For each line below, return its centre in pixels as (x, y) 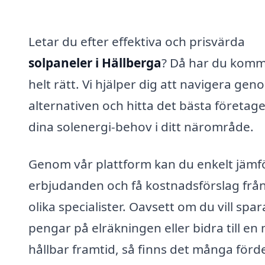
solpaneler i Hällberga (95, 62)
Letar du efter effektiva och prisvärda (137, 41)
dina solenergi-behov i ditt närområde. (141, 126)
